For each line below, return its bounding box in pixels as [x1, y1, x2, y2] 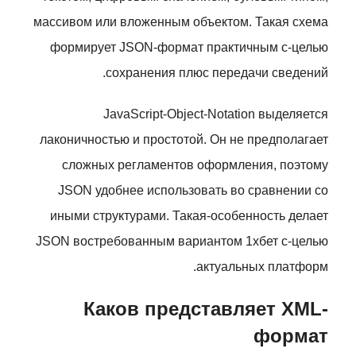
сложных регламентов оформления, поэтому [62, 158, 328, 172]
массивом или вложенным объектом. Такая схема [33, 15, 328, 29]
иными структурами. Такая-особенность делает [50, 209, 328, 222]
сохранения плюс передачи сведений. [106, 66, 328, 79]
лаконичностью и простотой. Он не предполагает [40, 133, 328, 146]
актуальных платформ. [196, 260, 328, 273]
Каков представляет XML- [83, 298, 328, 319]
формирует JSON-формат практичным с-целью [50, 41, 328, 54]
